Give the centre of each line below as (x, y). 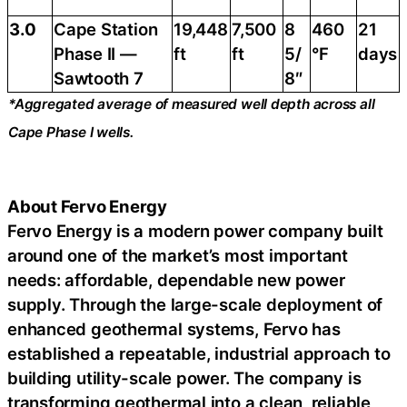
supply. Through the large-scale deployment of (195, 304)
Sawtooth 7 (99, 79)
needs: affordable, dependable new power (176, 279)
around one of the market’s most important (178, 255)
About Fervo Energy (88, 206)
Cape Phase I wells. (71, 133)
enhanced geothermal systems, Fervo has (174, 328)
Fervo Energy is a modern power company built (195, 230)
